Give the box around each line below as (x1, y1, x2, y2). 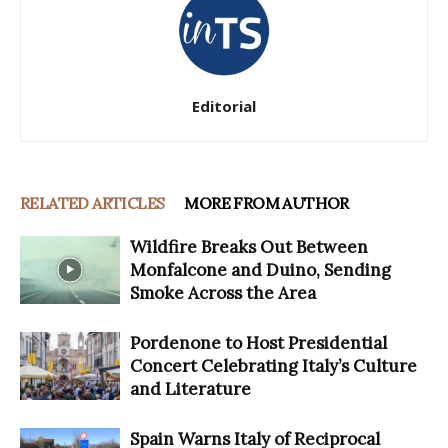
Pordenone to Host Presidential (130, 331, 387, 354)
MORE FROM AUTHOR (184, 192, 349, 213)
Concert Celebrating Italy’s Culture (130, 354, 417, 377)
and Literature (130, 377, 251, 400)
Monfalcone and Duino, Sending (130, 258, 391, 281)
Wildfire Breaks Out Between (130, 235, 368, 258)
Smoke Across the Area (130, 281, 316, 304)
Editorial (192, 95, 256, 116)
